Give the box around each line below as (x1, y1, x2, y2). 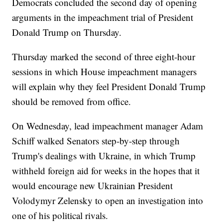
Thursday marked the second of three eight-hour (12, 50, 196, 63)
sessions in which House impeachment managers (12, 65, 197, 78)
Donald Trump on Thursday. (12, 26, 122, 39)
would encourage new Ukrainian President (12, 179, 173, 192)
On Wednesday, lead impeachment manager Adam (12, 119, 204, 132)
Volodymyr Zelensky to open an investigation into (12, 194, 204, 207)
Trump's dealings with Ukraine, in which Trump (12, 149, 196, 162)
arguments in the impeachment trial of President (12, 11, 194, 24)
